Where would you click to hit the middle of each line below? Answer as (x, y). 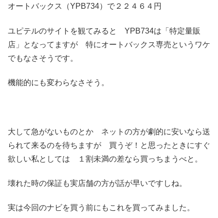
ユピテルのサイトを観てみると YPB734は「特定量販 (104, 31)
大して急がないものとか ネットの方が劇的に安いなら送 (109, 131)
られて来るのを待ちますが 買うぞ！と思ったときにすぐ (109, 145)
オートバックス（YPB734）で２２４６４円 (85, 6)
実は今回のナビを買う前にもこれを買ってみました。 (101, 208)
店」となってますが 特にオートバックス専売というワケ (109, 44)
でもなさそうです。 (43, 58)
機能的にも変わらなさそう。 (58, 82)
